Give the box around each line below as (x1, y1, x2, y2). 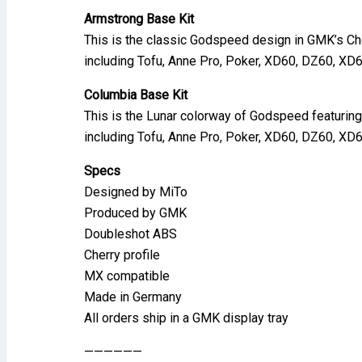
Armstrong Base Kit (84, 11, 194, 27)
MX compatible (84, 267, 170, 284)
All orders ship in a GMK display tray (84, 309, 288, 326)
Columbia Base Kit (84, 86, 187, 103)
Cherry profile (84, 246, 160, 263)
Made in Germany (84, 288, 182, 305)
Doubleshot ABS (84, 225, 177, 242)
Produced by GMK (84, 204, 187, 221)
